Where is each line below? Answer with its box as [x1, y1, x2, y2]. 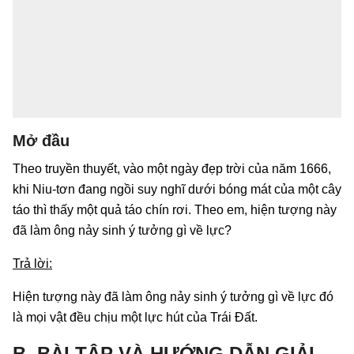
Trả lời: [13, 256, 52, 270]
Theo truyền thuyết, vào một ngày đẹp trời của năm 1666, [13, 161, 331, 175]
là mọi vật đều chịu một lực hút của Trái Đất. [13, 310, 258, 324]
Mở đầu [13, 131, 70, 149]
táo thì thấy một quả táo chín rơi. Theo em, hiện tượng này [13, 202, 337, 217]
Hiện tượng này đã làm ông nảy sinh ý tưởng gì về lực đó [13, 289, 333, 303]
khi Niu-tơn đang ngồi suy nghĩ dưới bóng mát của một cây [13, 182, 341, 196]
